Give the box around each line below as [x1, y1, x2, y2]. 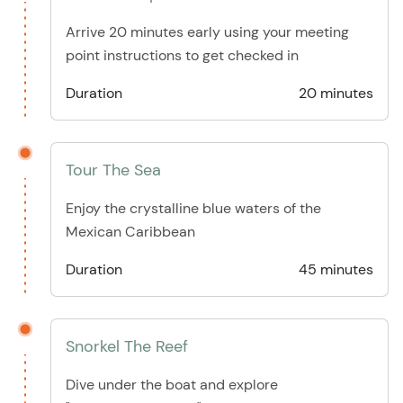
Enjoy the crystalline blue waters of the [66, 199, 321, 219]
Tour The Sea [66, 159, 161, 182]
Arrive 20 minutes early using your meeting [66, 22, 349, 42]
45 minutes [299, 260, 373, 280]
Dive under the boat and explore [66, 375, 278, 395]
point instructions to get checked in [66, 46, 299, 66]
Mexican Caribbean [66, 222, 195, 242]
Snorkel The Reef [66, 336, 188, 358]
